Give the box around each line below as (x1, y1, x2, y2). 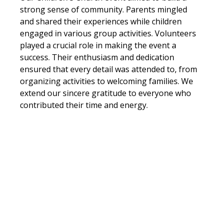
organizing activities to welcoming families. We (20, 75, 196, 87)
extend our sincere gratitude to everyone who (20, 87, 194, 99)
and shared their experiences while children (20, 15, 184, 27)
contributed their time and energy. (20, 99, 150, 111)
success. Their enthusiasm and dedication (20, 51, 177, 63)
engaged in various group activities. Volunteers (20, 27, 199, 39)
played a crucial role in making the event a (20, 39, 179, 51)
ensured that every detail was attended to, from (20, 63, 200, 75)
